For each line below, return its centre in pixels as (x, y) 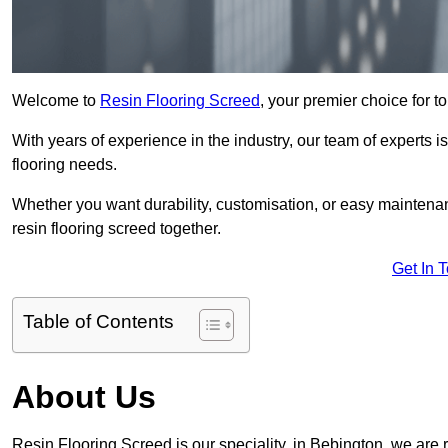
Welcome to (56, 101)
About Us (84, 397)
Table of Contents (98, 322)
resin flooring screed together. (116, 229)
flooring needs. (64, 165)
